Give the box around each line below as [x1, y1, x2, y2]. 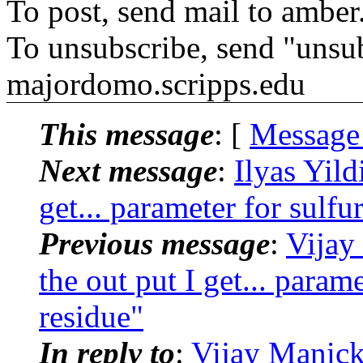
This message [39, 116, 214, 152]
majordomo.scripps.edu [6, 66, 305, 101]
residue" [39, 298, 143, 334]
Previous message [39, 225, 270, 261]
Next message [39, 152, 217, 188]
